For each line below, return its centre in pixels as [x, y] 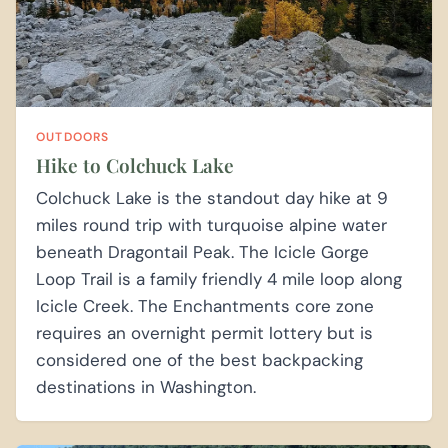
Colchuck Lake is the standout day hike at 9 [212, 197]
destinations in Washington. [146, 386]
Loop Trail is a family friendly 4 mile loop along [219, 278]
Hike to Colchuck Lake [135, 164]
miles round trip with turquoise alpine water [211, 224]
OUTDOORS [73, 136]
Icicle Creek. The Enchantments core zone [205, 305]
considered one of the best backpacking [199, 359]
